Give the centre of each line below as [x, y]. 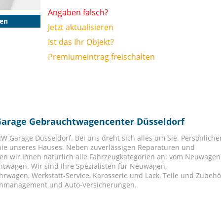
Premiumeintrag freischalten [101, 57]
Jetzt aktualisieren [80, 27]
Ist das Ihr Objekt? [81, 42]
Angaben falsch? [78, 12]
